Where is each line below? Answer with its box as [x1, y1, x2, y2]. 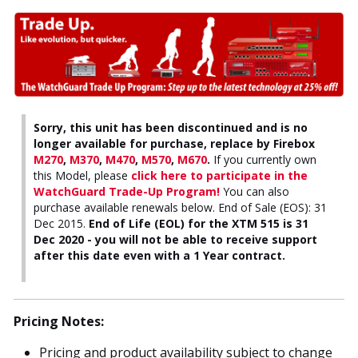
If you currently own [210, 152, 316, 167]
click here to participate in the [131, 168, 308, 183]
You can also [220, 184, 289, 199]
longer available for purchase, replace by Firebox [34, 136, 315, 151]
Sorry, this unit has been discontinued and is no [34, 120, 308, 135]
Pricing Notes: [14, 312, 104, 330]
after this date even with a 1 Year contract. [34, 248, 285, 263]
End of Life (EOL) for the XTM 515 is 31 [89, 216, 308, 231]
